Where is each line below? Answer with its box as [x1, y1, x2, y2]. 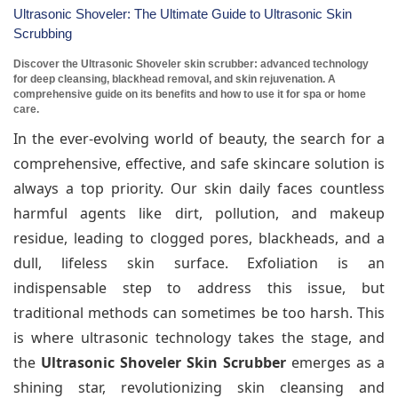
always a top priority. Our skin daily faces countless [13, 178, 385, 198]
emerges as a [286, 352, 385, 372]
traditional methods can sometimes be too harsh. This [13, 302, 385, 322]
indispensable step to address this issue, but [13, 277, 385, 298]
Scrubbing [13, 25, 72, 41]
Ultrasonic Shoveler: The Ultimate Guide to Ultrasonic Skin [13, 5, 352, 21]
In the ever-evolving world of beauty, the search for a [13, 128, 385, 148]
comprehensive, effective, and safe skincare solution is [13, 153, 385, 173]
